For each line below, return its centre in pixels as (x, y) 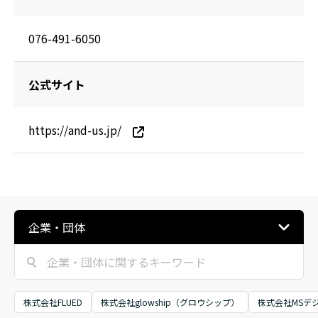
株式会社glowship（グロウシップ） (170, 302)
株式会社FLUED (53, 302)
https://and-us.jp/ (75, 130)
